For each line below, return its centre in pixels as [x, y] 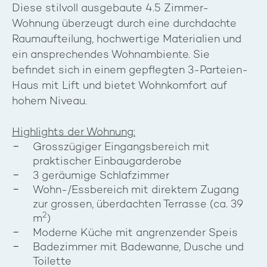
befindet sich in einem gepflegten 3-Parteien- [130, 71]
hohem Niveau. [49, 102]
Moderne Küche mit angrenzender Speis [135, 233]
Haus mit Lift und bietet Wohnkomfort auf [119, 86]
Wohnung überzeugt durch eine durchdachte [124, 24]
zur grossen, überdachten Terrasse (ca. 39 [138, 205]
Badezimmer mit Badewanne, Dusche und [138, 248]
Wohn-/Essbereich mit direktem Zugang [136, 190]
